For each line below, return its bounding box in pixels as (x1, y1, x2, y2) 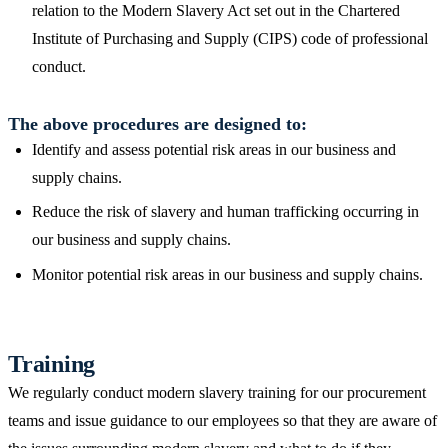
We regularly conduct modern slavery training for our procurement (8, 383, 426, 401)
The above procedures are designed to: (8, 114, 307, 135)
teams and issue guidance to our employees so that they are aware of (8, 411, 437, 429)
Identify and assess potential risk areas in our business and (32, 141, 396, 159)
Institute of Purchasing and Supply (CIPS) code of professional (32, 29, 428, 47)
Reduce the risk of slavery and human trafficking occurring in (32, 203, 419, 221)
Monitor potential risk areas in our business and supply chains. (32, 265, 423, 283)
